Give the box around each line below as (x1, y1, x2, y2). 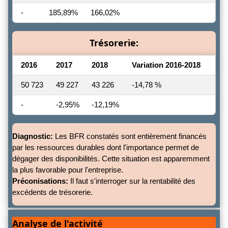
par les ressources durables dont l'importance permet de (12, 142, 199, 152)
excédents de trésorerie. (12, 187, 93, 196)
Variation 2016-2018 (132, 60, 201, 69)
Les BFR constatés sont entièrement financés (53, 131, 207, 140)
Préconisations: (12, 176, 68, 185)
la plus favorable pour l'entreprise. (12, 165, 123, 174)
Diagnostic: (12, 131, 53, 140)
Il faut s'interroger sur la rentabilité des (68, 176, 195, 185)
